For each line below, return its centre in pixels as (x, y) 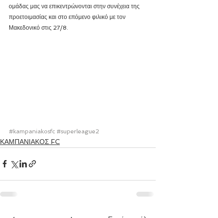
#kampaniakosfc (32, 131)
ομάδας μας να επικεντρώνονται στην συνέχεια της (75, 6)
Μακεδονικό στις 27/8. (38, 28)
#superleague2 (78, 131)
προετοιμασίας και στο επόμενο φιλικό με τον (68, 17)
